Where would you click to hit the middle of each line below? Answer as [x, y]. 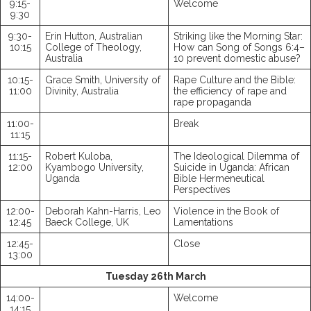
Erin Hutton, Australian [94, 36]
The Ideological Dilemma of [236, 157]
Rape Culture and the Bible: [235, 80]
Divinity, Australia [82, 91]
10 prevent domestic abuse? [237, 59]
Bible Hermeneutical [219, 179]
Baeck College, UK [87, 222]
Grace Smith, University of [103, 80]
